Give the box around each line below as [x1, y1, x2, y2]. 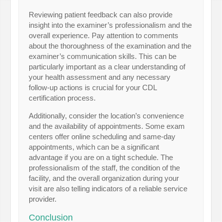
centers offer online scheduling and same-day [29, 132, 176, 141]
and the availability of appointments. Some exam [29, 121, 185, 130]
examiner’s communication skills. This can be [29, 52, 177, 60]
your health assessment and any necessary [29, 72, 171, 81]
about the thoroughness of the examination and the [29, 41, 192, 50]
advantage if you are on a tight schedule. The [29, 153, 173, 162]
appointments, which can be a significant [29, 142, 160, 151]
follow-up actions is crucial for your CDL [29, 83, 157, 92]
